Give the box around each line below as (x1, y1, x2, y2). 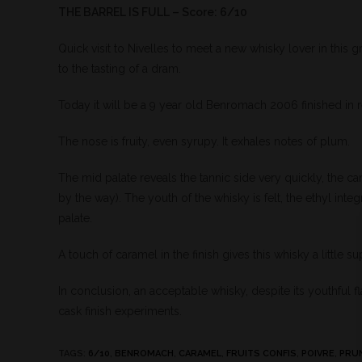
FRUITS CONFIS (226, 348, 297, 359)
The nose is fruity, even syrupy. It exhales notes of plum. (58, 135, 350, 148)
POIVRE (301, 348, 335, 359)
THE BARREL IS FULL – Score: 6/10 (58, 6, 247, 19)
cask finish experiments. (58, 305, 182, 318)
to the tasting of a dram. (58, 62, 181, 75)
